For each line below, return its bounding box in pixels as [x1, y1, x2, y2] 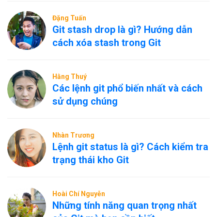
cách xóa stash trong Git [52, 37, 161, 48]
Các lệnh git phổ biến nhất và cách [52, 82, 202, 94]
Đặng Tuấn [52, 14, 86, 22]
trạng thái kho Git [52, 154, 129, 166]
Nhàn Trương [52, 131, 94, 139]
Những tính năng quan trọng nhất [52, 200, 197, 211]
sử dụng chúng [52, 95, 118, 107]
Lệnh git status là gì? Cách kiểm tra [52, 141, 208, 153]
